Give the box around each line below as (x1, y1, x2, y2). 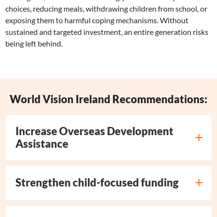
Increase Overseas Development (15, 124, 173, 138)
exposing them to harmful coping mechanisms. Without (5, 15, 189, 25)
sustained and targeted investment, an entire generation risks (5, 27, 209, 36)
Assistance (15, 137, 68, 150)
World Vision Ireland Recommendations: (10, 92, 207, 106)
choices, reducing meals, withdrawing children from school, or (5, 3, 208, 13)
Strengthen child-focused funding (15, 176, 179, 189)
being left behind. (5, 38, 63, 48)
